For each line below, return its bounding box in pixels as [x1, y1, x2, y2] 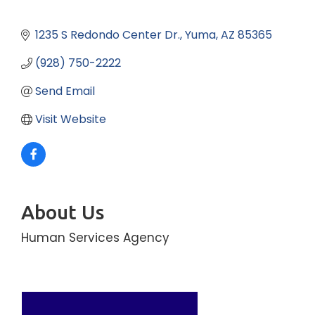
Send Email [35, 83, 95, 100]
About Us [21, 201, 104, 224]
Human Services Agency [21, 229, 169, 247]
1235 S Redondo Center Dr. [35, 27, 180, 44]
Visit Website [35, 111, 106, 128]
